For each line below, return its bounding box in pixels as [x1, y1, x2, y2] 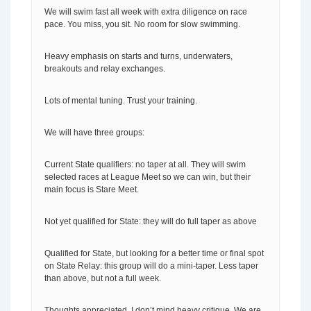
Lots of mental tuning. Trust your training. [44, 96, 197, 106]
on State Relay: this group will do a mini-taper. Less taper [44, 261, 258, 271]
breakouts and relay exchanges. [44, 64, 165, 74]
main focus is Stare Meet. [44, 185, 139, 194]
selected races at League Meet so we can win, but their [44, 172, 251, 182]
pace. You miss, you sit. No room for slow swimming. [44, 19, 240, 29]
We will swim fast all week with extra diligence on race [44, 7, 247, 17]
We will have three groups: [44, 128, 144, 137]
